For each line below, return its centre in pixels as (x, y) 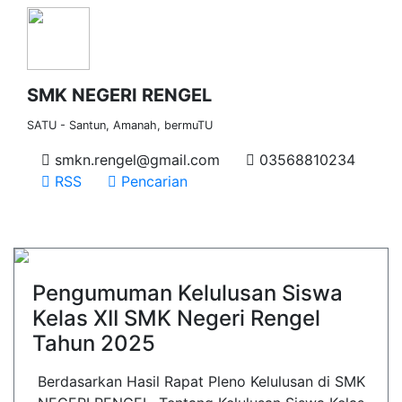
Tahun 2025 (94, 343)
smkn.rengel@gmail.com (135, 160)
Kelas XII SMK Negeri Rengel (176, 318)
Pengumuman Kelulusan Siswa (188, 293)
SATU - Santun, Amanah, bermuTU (120, 125)
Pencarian (152, 181)
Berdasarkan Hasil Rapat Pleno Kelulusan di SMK (201, 381)
